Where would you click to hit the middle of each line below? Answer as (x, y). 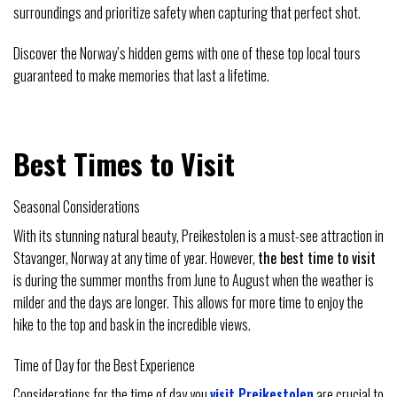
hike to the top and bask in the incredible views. (132, 325)
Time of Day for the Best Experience (104, 366)
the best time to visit (317, 258)
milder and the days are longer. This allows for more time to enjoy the (188, 303)
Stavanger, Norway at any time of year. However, (136, 258)
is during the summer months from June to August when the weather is (194, 280)
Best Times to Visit (124, 164)
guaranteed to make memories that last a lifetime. (141, 75)
